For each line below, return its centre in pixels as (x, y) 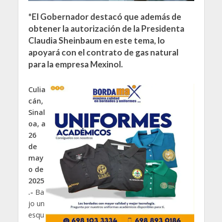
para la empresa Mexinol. (75, 64)
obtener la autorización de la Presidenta (106, 29)
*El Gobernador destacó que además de (105, 17)
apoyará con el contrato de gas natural (103, 53)
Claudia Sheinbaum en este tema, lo (96, 41)
